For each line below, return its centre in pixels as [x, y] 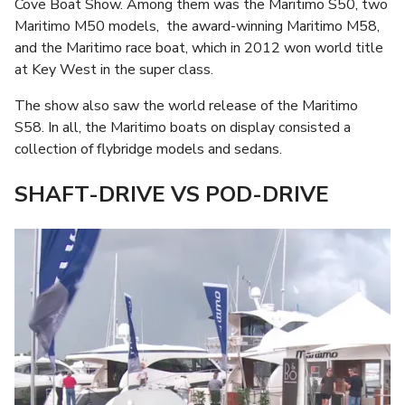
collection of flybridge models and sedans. [148, 149]
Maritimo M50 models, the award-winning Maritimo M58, [197, 26]
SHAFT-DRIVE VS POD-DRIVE [172, 194]
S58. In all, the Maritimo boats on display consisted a [183, 127]
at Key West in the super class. [114, 70]
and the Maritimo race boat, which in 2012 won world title [199, 48]
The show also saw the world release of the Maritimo [186, 106]
